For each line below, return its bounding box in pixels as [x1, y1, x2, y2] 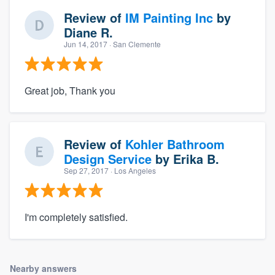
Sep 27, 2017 [64, 165, 109, 176]
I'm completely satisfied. [25, 210, 128, 225]
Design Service [64, 150, 152, 168]
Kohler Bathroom [125, 135, 225, 153]
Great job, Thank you [25, 83, 115, 98]
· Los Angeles [109, 165, 156, 176]
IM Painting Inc [125, 9, 213, 27]
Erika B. [173, 150, 219, 168]
